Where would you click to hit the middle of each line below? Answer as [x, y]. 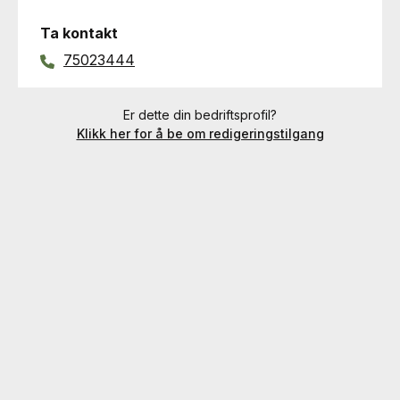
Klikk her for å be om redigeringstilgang [200, 133]
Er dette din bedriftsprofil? [200, 115]
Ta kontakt [79, 33]
